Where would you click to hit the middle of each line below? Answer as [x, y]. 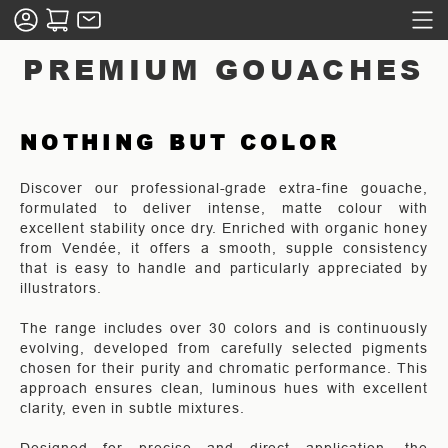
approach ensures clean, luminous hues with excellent [224, 388]
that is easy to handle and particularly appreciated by [224, 268]
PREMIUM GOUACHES [224, 69]
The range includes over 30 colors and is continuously [224, 328]
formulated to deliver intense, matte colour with [224, 208]
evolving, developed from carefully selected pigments [224, 348]
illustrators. [61, 288]
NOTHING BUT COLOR [180, 142]
